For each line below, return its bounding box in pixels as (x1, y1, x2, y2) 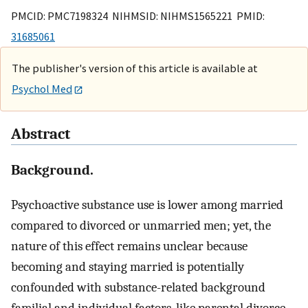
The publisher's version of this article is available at (12, 60, 258, 75)
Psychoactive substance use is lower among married (11, 197, 283, 212)
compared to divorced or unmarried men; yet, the (11, 217, 271, 233)
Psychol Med (12, 81, 72, 96)
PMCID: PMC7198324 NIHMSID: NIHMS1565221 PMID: (11, 8, 265, 23)
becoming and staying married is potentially (11, 258, 244, 274)
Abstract (11, 125, 70, 144)
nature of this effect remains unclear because (11, 238, 247, 254)
